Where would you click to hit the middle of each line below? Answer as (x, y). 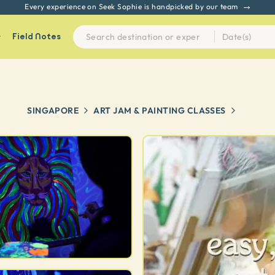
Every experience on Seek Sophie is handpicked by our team (131, 7)
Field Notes (36, 37)
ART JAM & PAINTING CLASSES (160, 110)
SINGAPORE (53, 110)
